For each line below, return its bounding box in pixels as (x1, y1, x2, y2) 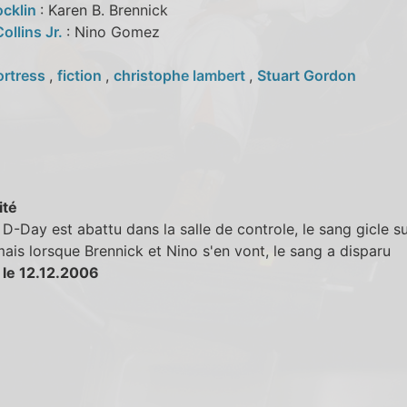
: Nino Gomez (65, 22, 160, 41)
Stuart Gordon (256, 65, 356, 84)
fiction (56, 65, 105, 84)
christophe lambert (113, 65, 249, 84)
